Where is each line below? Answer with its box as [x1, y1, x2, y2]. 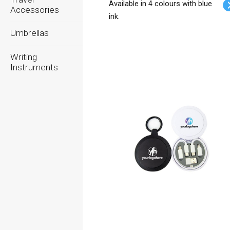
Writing [10, 52, 37, 62]
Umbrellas [10, 28, 49, 38]
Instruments [10, 62, 58, 72]
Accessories [10, 5, 59, 15]
